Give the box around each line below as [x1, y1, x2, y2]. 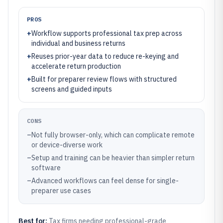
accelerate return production [31, 62, 121, 71]
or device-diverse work [31, 140, 103, 149]
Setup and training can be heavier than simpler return [31, 153, 195, 162]
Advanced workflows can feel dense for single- [31, 176, 179, 185]
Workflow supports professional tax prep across [31, 29, 182, 38]
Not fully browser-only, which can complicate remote [31, 130, 195, 139]
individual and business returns [31, 39, 125, 48]
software [31, 163, 61, 172]
